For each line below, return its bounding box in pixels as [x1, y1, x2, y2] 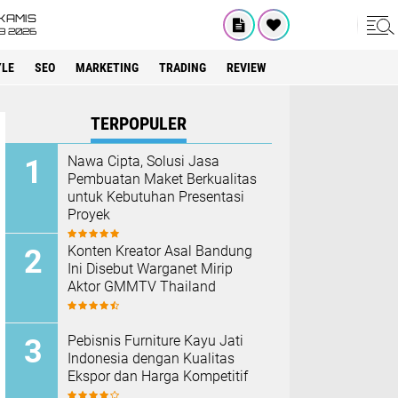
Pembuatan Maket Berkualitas [68, 171, 257, 187]
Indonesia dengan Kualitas [68, 350, 235, 367]
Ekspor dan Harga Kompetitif [68, 368, 248, 385]
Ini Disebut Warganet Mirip [68, 260, 233, 277]
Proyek [68, 206, 110, 223]
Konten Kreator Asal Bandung [68, 243, 252, 259]
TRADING [159, 60, 206, 75]
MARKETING [76, 60, 139, 75]
